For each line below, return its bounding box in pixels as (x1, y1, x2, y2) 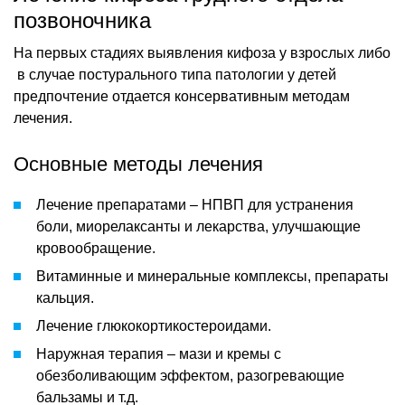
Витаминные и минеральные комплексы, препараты (36, 268, 389, 284)
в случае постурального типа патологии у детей (14, 66, 336, 82)
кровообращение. (36, 240, 155, 256)
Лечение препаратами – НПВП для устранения (36, 196, 353, 212)
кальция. (36, 289, 94, 306)
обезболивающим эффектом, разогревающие (36, 367, 344, 383)
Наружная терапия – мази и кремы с (36, 345, 281, 362)
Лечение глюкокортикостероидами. (36, 317, 271, 334)
